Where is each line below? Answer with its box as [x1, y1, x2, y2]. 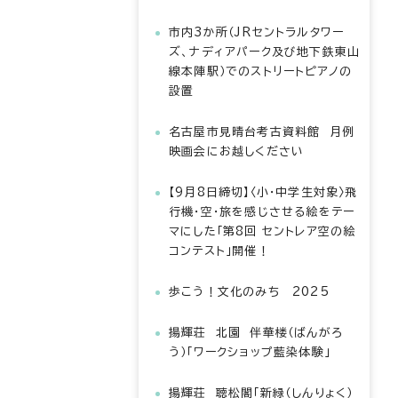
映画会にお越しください [169, 146, 305, 157]
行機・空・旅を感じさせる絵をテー [169, 206, 355, 218]
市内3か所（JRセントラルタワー [169, 27, 345, 38]
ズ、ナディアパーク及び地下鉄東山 [169, 46, 361, 58]
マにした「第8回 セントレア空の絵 [169, 226, 356, 237]
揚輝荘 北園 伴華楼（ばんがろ [169, 327, 343, 338]
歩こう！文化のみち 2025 [169, 286, 330, 298]
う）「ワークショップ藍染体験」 [169, 346, 330, 358]
